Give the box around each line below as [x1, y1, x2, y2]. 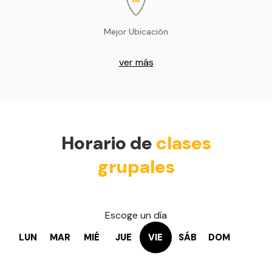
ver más [118, 55, 154, 69]
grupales [97, 154, 175, 178]
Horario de [61, 131, 156, 155]
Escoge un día [105, 208, 167, 222]
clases [155, 131, 211, 155]
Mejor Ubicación [104, 25, 168, 37]
